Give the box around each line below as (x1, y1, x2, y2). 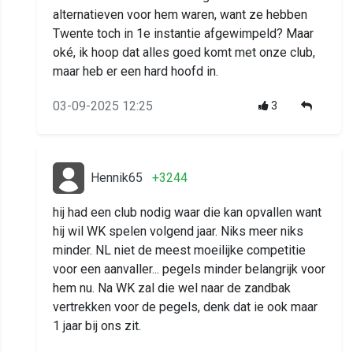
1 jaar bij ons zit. (53, 318, 141, 334)
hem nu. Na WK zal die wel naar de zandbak (53, 281, 291, 296)
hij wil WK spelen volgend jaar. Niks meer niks (53, 224, 303, 240)
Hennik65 (91, 170, 143, 186)
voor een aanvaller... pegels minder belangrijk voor (53, 262, 325, 277)
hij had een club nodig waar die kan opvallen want (53, 205, 321, 221)
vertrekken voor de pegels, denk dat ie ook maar (53, 299, 318, 315)
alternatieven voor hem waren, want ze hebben (53, 7, 307, 23)
